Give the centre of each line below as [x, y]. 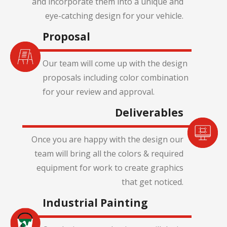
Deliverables [149, 113]
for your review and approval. [99, 92]
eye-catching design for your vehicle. [114, 16]
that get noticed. [153, 182]
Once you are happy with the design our [107, 140]
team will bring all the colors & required [109, 154]
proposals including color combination [116, 78]
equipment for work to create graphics [110, 168]
